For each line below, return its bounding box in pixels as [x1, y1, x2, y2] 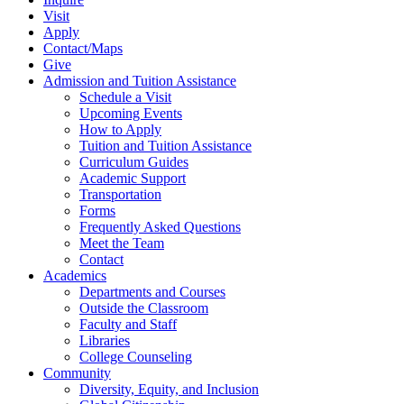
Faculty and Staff [79, 317, 177, 333]
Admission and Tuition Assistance [43, 73, 236, 89]
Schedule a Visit [79, 89, 171, 106]
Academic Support [79, 170, 186, 187]
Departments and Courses [79, 284, 225, 300]
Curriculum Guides [79, 154, 188, 170]
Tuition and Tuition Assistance [79, 138, 252, 154]
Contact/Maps [43, 41, 123, 57]
